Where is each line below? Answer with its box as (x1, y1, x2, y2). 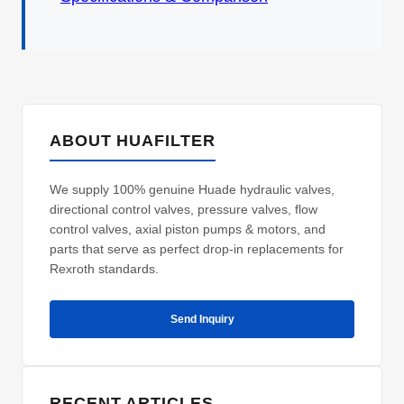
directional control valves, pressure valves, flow (50, 202, 317, 216)
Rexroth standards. (50, 262, 159, 276)
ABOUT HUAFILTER (50, 132, 216, 150)
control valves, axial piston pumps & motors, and (50, 222, 326, 236)
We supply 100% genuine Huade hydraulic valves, (50, 182, 335, 197)
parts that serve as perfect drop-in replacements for (50, 242, 344, 256)
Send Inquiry (170, 313, 234, 326)
